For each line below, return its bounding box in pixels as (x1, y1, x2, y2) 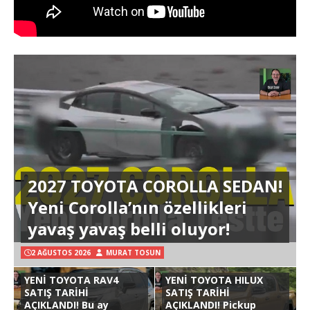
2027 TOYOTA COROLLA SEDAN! (28, 174, 282, 198)
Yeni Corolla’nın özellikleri (28, 196, 247, 219)
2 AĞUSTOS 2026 (31, 248, 91, 258)
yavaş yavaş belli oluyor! (28, 217, 230, 241)
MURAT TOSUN (106, 248, 161, 258)
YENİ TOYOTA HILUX (165, 273, 263, 287)
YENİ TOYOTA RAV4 (24, 273, 118, 287)
